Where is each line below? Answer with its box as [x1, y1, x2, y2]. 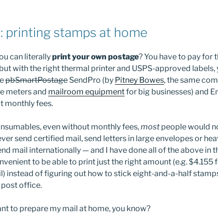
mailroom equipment [48, 87, 125, 96]
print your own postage [52, 52, 139, 61]
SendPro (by [68, 75, 115, 85]
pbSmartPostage [5, 75, 68, 85]
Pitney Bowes [115, 75, 164, 85]
